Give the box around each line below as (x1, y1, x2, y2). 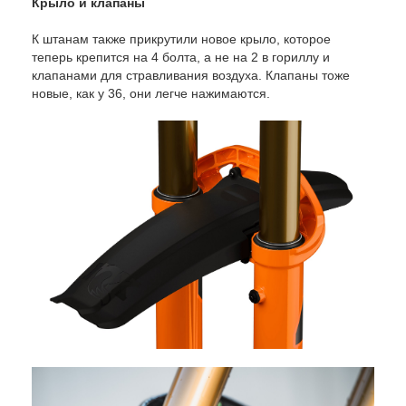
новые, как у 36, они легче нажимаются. (32, 86, 270, 101)
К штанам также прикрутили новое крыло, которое (32, 32, 331, 47)
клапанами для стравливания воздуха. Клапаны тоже (32, 68, 350, 83)
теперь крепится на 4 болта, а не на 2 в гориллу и (32, 50, 330, 65)
